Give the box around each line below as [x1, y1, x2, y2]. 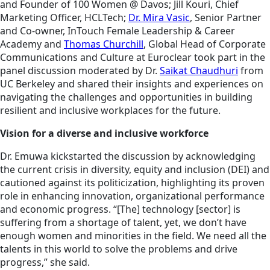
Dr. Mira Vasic [128, 10, 190, 24]
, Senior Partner [190, 10, 262, 24]
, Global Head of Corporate [143, 37, 266, 51]
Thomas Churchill [64, 37, 143, 51]
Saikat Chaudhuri [160, 63, 238, 77]
